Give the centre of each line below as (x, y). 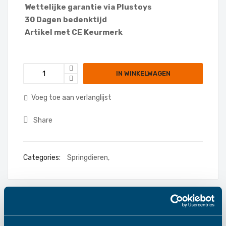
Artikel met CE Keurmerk (74, 32)
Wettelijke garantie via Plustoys (88, 7)
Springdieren (88, 158)
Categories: (43, 158)
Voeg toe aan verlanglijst (71, 98)
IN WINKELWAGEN (143, 73)
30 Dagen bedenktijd (66, 20)
